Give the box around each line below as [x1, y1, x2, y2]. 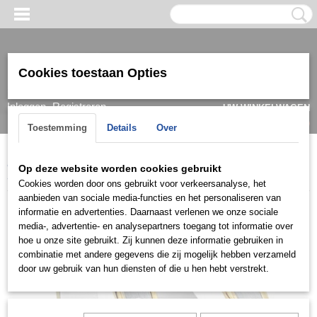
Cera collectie [192, 157, 253, 168]
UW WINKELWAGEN [223, 103, 310, 113]
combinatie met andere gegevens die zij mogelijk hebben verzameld [18, 249, 296, 260]
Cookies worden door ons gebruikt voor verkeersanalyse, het [18, 178, 266, 189]
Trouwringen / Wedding [77, 157, 181, 168]
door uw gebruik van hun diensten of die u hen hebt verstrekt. [18, 263, 269, 274]
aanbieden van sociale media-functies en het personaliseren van [18, 192, 281, 203]
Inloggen [7, 100, 46, 113]
